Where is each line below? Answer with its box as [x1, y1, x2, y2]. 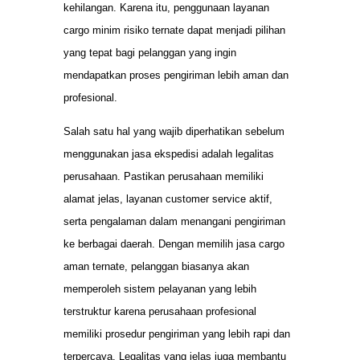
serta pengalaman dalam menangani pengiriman [63, 215, 285, 227]
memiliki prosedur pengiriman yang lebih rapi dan [63, 327, 290, 340]
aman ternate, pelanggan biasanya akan [63, 260, 249, 272]
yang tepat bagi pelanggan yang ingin [63, 46, 236, 59]
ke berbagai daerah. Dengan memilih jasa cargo [63, 237, 284, 250]
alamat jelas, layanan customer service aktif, [63, 192, 272, 205]
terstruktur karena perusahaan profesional [63, 305, 256, 317]
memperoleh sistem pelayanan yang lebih [63, 282, 256, 295]
